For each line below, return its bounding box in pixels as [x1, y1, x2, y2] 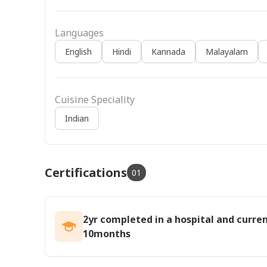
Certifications [45, 164, 127, 181]
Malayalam [206, 45, 248, 57]
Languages [55, 26, 104, 39]
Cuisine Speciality [55, 92, 135, 106]
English [65, 45, 92, 57]
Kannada [151, 45, 185, 57]
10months [83, 226, 131, 240]
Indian [65, 112, 89, 124]
